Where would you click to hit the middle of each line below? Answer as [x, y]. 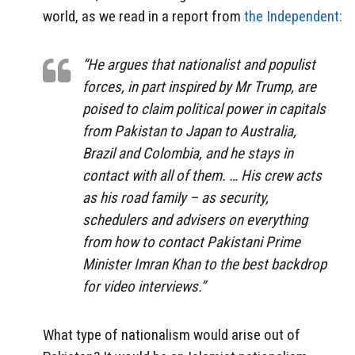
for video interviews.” [144, 287]
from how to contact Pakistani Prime [191, 242]
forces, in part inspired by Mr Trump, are [199, 87]
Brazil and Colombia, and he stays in [188, 154]
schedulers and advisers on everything [195, 220]
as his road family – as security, [176, 198]
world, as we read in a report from [143, 17]
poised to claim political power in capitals [204, 109]
